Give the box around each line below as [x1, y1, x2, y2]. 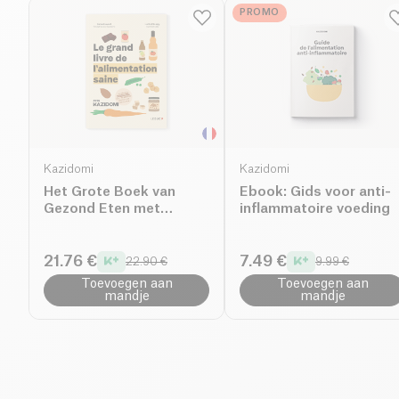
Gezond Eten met [44, 201, 160, 216]
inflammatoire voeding [240, 201, 390, 216]
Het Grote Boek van [44, 184, 175, 199]
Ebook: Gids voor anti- [240, 184, 391, 199]
